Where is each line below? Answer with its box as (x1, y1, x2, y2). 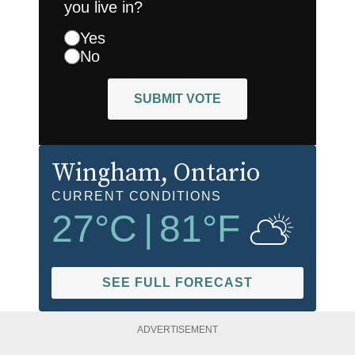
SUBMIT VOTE (134, 91, 221, 105)
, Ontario (161, 157, 260, 189)
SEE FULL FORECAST (102, 275, 253, 289)
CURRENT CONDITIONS (52, 189, 222, 203)
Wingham (52, 157, 161, 189)
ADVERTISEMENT (137, 323, 218, 335)
